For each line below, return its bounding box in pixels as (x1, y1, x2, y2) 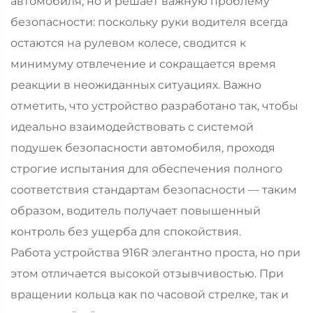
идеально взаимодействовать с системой (10, 119, 254, 133)
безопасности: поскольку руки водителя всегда (10, 15, 288, 29)
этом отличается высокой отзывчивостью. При (10, 266, 284, 280)
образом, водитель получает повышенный (10, 203, 261, 217)
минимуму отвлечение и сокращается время (10, 57, 276, 71)
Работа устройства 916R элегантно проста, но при (10, 245, 300, 259)
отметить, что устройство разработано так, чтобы (10, 99, 298, 112)
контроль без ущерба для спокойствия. (10, 224, 241, 238)
